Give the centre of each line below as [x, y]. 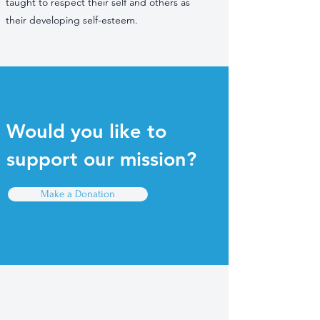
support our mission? [101, 159]
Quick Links [40, 302]
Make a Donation [78, 194]
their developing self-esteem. [72, 20]
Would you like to [86, 131]
